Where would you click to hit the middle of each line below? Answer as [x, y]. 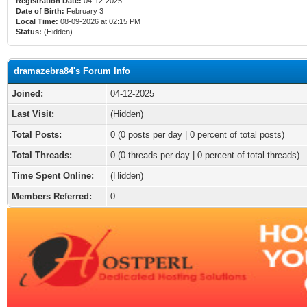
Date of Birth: [40, 11]
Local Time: [37, 21]
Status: [29, 32]
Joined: [27, 94]
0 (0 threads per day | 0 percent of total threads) [205, 155]
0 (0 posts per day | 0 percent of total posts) [197, 135]
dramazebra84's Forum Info [72, 71]
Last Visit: [33, 114]
